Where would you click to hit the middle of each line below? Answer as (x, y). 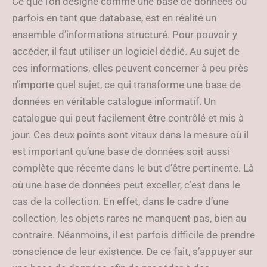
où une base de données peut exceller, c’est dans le (126, 185)
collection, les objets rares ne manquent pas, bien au (129, 218)
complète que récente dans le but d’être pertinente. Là (133, 168)
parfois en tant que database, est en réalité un (114, 18)
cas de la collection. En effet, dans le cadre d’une (120, 201)
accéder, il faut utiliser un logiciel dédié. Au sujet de (126, 51)
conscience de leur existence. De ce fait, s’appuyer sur (132, 252)
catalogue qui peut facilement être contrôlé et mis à (128, 118)
